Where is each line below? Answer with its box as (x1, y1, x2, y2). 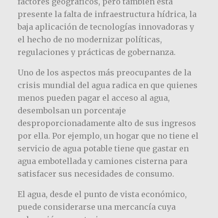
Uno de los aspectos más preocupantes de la (17, 68, 191, 78)
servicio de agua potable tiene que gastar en (17, 144, 189, 154)
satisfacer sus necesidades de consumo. (17, 169, 174, 179)
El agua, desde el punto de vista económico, (17, 189, 187, 200)
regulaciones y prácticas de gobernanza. (17, 47, 176, 57)
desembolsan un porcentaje (17, 106, 126, 116)
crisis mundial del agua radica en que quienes (17, 80, 198, 91)
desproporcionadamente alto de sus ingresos (17, 118, 196, 128)
